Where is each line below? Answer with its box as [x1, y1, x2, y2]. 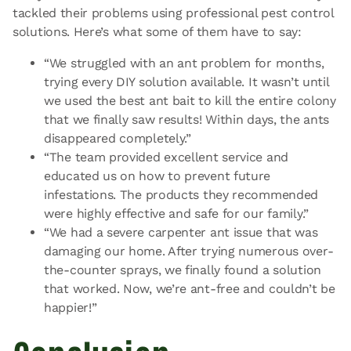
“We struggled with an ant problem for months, [44, 55, 324, 71]
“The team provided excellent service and [44, 149, 289, 165]
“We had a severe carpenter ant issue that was [44, 224, 318, 240]
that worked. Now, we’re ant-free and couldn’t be [44, 280, 335, 296]
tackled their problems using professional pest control [13, 5, 334, 20]
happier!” [44, 299, 97, 315]
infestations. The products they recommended [44, 186, 319, 202]
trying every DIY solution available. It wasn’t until [44, 74, 329, 89]
